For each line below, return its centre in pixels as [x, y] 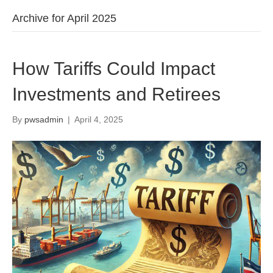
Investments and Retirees [116, 94]
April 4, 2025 [99, 119]
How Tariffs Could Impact [114, 68]
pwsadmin [44, 119]
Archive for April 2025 [64, 18]
